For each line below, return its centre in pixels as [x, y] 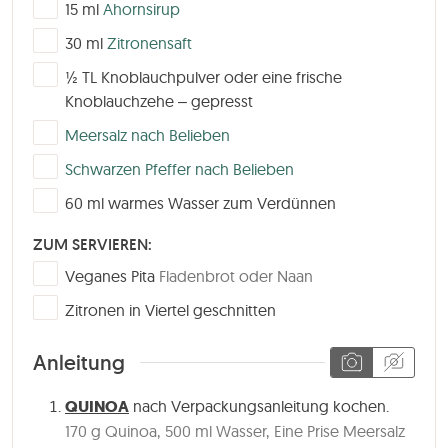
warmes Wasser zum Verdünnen [222, 203]
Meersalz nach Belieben [147, 135]
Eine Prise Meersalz [339, 430]
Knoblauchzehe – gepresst [159, 101]
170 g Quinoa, [112, 430]
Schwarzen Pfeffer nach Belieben [179, 169]
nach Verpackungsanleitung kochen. [259, 405]
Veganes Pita [110, 276]
